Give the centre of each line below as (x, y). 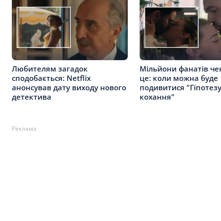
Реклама (24, 128)
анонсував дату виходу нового (69, 87)
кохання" (157, 96)
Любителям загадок (50, 68)
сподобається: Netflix (51, 78)
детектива (32, 96)
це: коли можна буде (179, 78)
